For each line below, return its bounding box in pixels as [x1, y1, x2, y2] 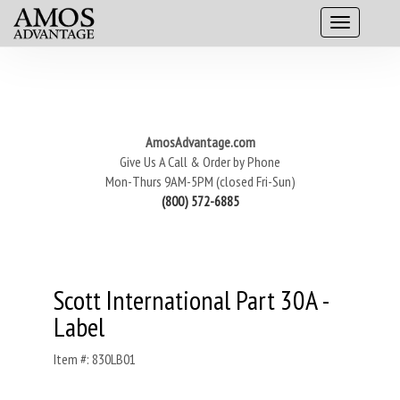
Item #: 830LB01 [54, 350, 136, 368]
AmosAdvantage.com [145, 133, 255, 151]
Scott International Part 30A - [54, 282, 328, 317]
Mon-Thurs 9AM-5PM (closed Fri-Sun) [104, 172, 296, 190]
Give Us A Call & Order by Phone [120, 153, 280, 171]
